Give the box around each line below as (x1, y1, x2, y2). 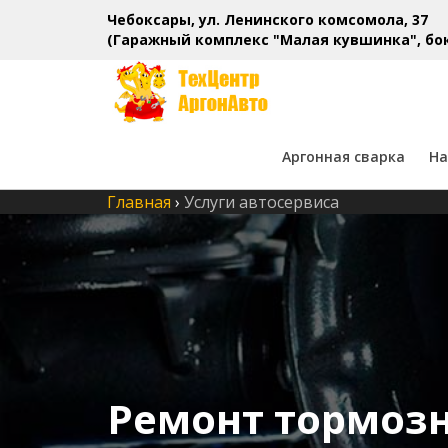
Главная (107, 191, 171, 214)
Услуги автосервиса (184, 191, 339, 214)
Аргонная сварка (282, 147, 405, 167)
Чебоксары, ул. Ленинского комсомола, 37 (107, 10, 428, 29)
